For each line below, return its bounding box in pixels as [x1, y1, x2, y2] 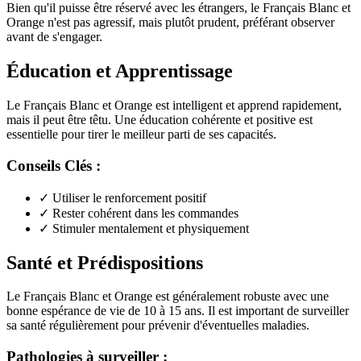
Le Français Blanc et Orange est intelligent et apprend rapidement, [6, 98, 342, 113]
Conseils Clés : [6, 156, 101, 174]
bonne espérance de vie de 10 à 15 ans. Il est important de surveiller [6, 304, 349, 318]
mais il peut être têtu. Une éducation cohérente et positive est [6, 113, 313, 127]
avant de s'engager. [6, 30, 102, 44]
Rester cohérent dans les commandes [52, 205, 239, 220]
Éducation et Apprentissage [6, 60, 233, 82]
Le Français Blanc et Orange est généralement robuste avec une [6, 289, 329, 304]
